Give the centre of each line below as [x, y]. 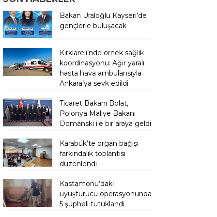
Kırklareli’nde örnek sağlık [102, 53]
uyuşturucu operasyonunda [106, 194]
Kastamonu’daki [87, 184]
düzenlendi [78, 164]
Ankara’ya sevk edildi [94, 84]
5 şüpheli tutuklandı [92, 204]
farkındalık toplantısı [93, 154]
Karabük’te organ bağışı [99, 144]
